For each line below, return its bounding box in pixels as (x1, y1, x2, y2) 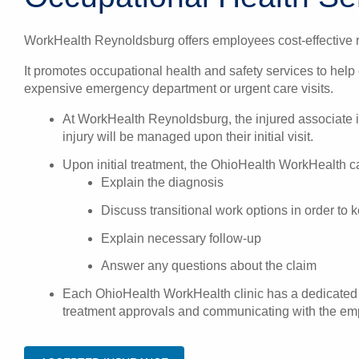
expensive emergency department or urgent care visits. (24, 82, 333, 96)
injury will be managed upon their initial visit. (63, 130, 313, 144)
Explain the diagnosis (101, 175, 224, 189)
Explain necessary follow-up (101, 231, 261, 245)
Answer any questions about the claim (101, 259, 317, 273)
